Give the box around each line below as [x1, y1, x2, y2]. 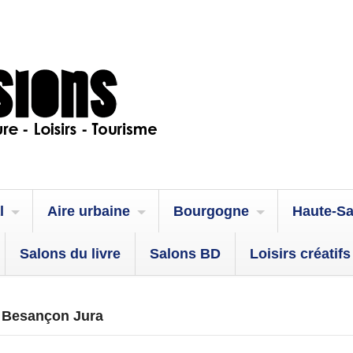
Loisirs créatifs [250, 246, 351, 262]
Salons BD [150, 246, 221, 262]
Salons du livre [20, 246, 121, 262]
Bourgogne [173, 203, 249, 219]
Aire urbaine [47, 203, 130, 219]
